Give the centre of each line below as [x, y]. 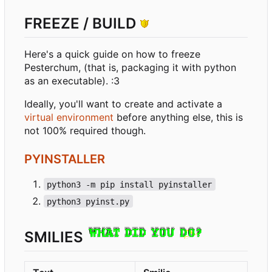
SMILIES [56, 237]
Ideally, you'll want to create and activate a [123, 104]
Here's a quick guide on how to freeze [112, 54]
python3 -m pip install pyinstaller [130, 184]
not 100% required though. [85, 130]
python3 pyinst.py [88, 201]
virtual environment [69, 117]
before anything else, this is [178, 117]
